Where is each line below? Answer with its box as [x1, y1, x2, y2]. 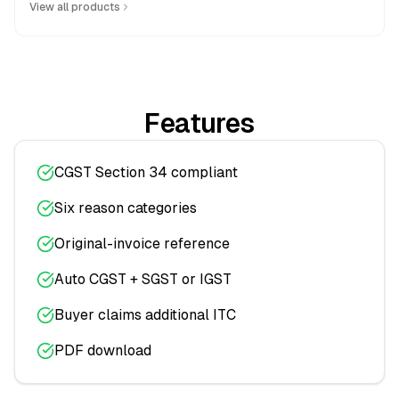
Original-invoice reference [54, 235, 230, 252]
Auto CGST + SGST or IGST [54, 271, 232, 288]
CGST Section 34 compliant [54, 164, 238, 181]
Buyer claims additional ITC [54, 306, 236, 323]
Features [144, 108, 255, 139]
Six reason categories [54, 199, 197, 216]
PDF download [54, 342, 151, 359]
